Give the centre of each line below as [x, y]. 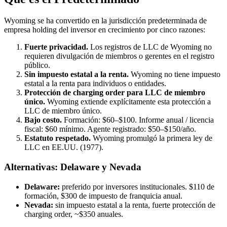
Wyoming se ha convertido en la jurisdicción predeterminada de [105, 21]
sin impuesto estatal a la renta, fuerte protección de [134, 205]
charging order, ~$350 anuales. [74, 214]
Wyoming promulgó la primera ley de [152, 138]
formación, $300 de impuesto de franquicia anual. [103, 196]
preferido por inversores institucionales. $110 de [137, 186]
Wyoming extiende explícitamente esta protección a [128, 102]
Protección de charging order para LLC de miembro [115, 93]
